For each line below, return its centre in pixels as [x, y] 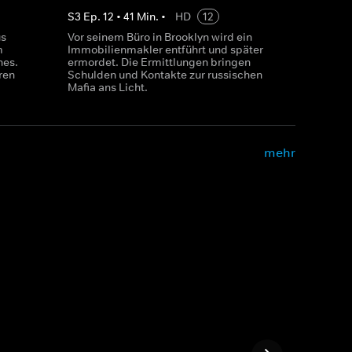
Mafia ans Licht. [107, 87]
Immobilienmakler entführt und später [165, 49]
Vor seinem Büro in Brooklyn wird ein [159, 37]
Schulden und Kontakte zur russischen [165, 75]
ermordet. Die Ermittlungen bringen [159, 62]
